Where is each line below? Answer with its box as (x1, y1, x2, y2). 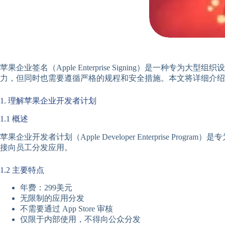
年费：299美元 (20, 183, 72, 192)
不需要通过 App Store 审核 (20, 204, 113, 213)
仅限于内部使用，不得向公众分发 (20, 215, 141, 224)
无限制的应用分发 (20, 194, 84, 203)
